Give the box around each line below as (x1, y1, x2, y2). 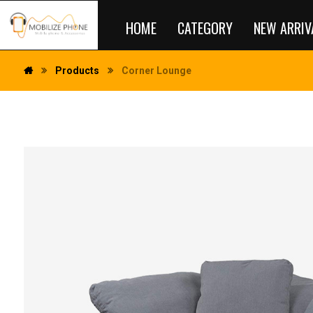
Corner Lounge (121, 65, 191, 76)
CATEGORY (177, 17, 233, 38)
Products (54, 65, 99, 76)
